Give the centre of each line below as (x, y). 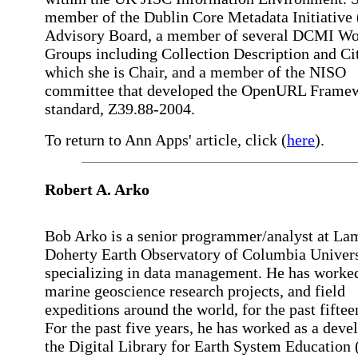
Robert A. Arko (97, 189)
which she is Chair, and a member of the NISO (195, 72)
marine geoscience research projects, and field (195, 291)
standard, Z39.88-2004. (120, 109)
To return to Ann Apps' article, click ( (166, 140)
